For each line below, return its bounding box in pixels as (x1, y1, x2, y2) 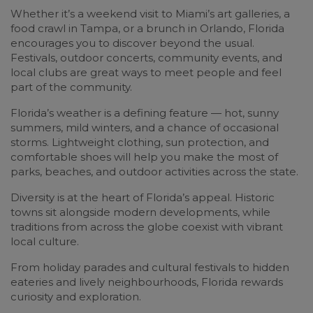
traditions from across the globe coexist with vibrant (10, 220, 283, 233)
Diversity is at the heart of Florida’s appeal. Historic (10, 191, 275, 204)
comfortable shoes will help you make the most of (10, 150, 278, 163)
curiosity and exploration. (10, 290, 141, 303)
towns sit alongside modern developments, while (10, 205, 270, 219)
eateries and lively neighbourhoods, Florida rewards (10, 275, 283, 289)
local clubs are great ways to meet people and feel (10, 66, 282, 79)
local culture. (10, 235, 79, 248)
